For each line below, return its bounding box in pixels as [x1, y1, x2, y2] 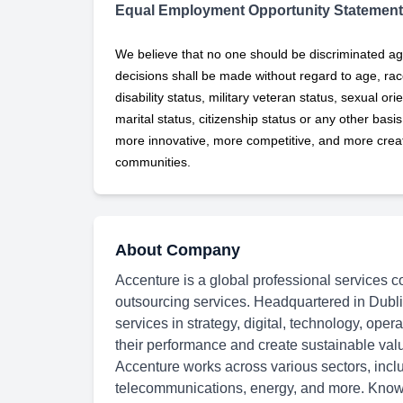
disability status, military [115, 90, 249, 104]
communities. [115, 155, 191, 169]
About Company [115, 241, 240, 259]
